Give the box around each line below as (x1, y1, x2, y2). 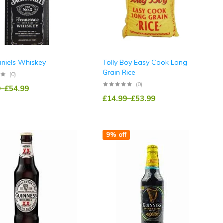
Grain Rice (102, 68, 135, 77)
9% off (106, 130, 126, 139)
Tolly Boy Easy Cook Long (102, 58, 187, 67)
